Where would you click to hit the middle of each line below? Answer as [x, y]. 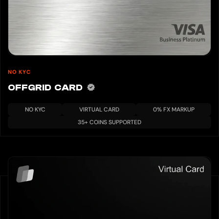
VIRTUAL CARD [99, 110]
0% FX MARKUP [174, 110]
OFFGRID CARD [47, 88]
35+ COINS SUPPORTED [109, 122]
